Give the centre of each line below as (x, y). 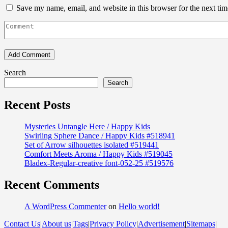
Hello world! (139, 206)
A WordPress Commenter (65, 206)
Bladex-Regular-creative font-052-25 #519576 (99, 163)
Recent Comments (52, 184)
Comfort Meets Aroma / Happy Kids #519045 (98, 154)
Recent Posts (37, 105)
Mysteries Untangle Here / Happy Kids (87, 126)
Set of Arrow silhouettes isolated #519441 (92, 145)
